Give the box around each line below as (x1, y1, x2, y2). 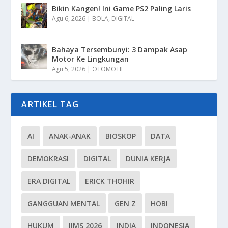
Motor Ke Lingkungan (52, 54, 129, 64)
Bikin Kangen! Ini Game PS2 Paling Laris (52, 4, 191, 14)
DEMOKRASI (27, 154, 69, 164)
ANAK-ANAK (49, 131, 91, 141)
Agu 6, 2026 (52, 14, 86, 23)
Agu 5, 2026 (52, 65, 86, 74)
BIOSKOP (105, 131, 136, 141)
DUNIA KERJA (126, 154, 171, 164)
